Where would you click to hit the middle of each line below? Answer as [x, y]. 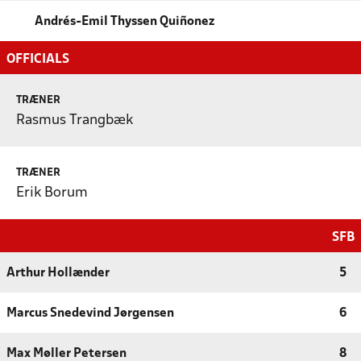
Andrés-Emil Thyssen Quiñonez [124, 22]
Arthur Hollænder [58, 274]
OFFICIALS [38, 60]
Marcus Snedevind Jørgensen [90, 314]
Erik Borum [52, 193]
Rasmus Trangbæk [75, 121]
